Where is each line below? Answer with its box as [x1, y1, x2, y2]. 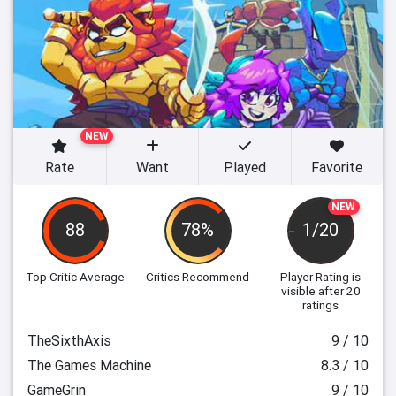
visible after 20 [280, 283, 361, 299]
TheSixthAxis [27, 331, 110, 349]
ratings [302, 297, 339, 313]
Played [223, 158, 266, 176]
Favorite [311, 158, 363, 176]
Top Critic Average [26, 269, 126, 285]
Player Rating [280, 269, 350, 285]
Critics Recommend [146, 269, 250, 285]
